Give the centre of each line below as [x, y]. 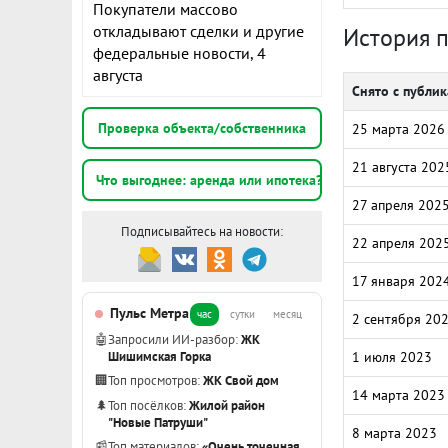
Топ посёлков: [148, 405]
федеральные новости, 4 [179, 53]
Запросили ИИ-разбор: [174, 339]
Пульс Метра [149, 313]
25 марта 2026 [398, 129]
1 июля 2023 [392, 357]
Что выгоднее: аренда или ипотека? [208, 179]
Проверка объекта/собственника [202, 127]
